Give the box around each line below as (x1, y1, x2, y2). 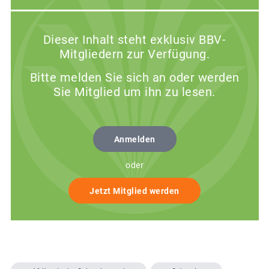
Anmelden (113, 134, 156, 144)
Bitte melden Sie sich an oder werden (29, 70, 240, 85)
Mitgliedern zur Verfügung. (59, 46, 210, 61)
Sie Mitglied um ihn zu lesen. (53, 84, 216, 99)
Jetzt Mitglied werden (89, 186, 180, 196)
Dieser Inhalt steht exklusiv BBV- (43, 32, 226, 47)
